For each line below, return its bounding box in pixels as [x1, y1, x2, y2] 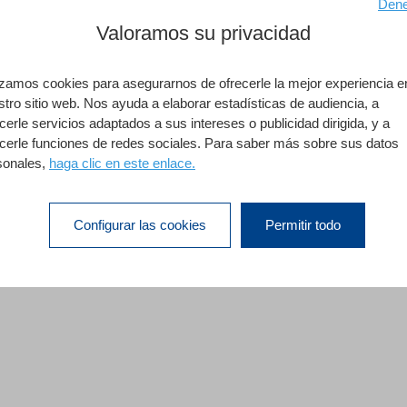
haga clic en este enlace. [49, 154, 195, 171]
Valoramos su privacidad [96, 21, 311, 45]
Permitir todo [264, 216, 341, 233]
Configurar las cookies [73, 216, 206, 233]
